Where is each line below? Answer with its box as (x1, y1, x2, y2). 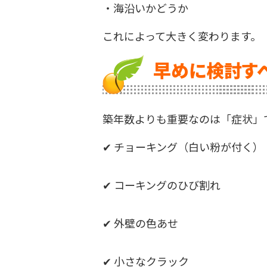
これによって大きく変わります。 (103, 27, 261, 44)
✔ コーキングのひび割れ (103, 176, 221, 193)
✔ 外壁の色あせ (103, 215, 178, 231)
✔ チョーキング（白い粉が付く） (103, 138, 263, 154)
